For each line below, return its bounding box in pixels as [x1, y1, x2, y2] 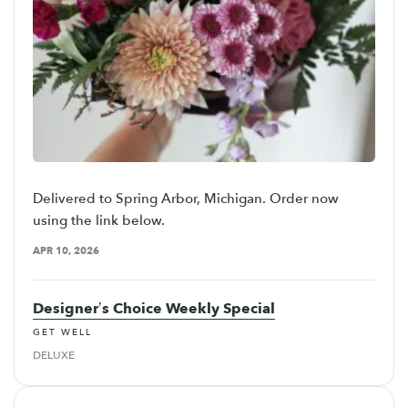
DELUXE [33, 347, 75, 362]
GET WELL [33, 325, 92, 339]
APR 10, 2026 [33, 244, 99, 259]
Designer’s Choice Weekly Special [33, 299, 275, 320]
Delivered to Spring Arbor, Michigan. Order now [33, 189, 339, 209]
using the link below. [33, 211, 165, 230]
